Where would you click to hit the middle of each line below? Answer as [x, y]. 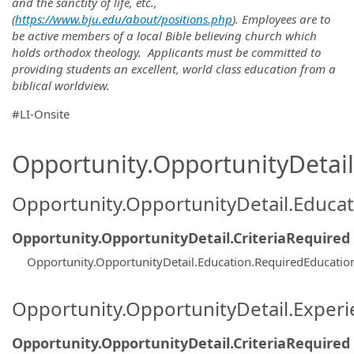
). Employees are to [281, 19]
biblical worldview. [61, 85]
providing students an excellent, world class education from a [174, 68]
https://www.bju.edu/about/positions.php [124, 19]
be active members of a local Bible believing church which [164, 35]
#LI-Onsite [41, 113]
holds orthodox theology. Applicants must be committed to [166, 52]
